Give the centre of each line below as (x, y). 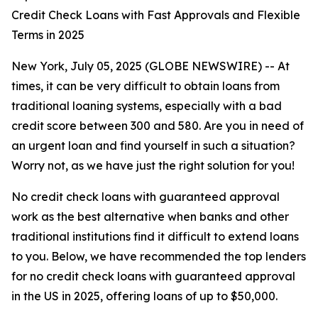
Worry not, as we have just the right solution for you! (153, 165)
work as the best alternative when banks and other (150, 216)
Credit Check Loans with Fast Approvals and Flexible (156, 15)
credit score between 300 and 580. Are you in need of (158, 126)
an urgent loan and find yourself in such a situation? (153, 146)
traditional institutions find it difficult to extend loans (155, 236)
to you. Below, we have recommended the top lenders (159, 256)
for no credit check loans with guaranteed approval (153, 276)
